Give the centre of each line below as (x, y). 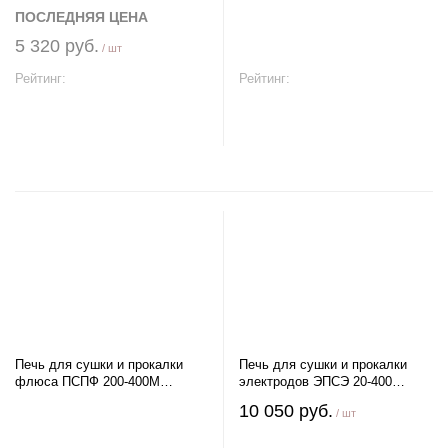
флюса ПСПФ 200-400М (59, 381)
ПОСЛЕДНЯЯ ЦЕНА (81, 17)
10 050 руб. (286, 411)
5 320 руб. (57, 46)
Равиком (41, 398)
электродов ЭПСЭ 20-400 (315, 381)
